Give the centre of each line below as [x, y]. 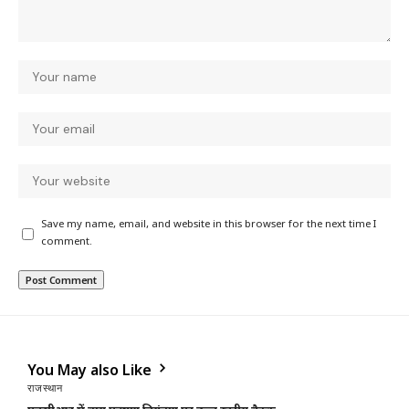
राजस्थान [45, 388]
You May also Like [91, 370]
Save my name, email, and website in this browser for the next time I [209, 225]
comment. [67, 243]
